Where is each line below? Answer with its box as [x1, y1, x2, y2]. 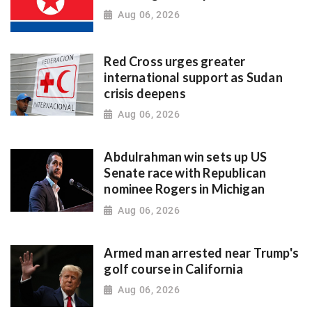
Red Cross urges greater [104, 53, 246, 69]
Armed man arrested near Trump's [104, 244, 299, 260]
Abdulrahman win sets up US [104, 149, 267, 165]
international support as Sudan [104, 69, 283, 85]
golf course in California [104, 260, 243, 276]
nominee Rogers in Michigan [104, 181, 265, 197]
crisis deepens [104, 85, 186, 101]
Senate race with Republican [104, 165, 267, 181]
